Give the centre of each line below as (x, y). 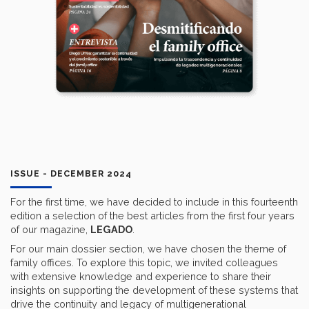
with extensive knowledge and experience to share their (141, 277)
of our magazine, (50, 230)
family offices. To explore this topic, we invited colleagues (144, 263)
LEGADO (111, 230)
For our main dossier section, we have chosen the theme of (148, 249)
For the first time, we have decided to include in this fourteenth (154, 202)
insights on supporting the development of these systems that (154, 290)
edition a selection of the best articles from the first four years (152, 216)
